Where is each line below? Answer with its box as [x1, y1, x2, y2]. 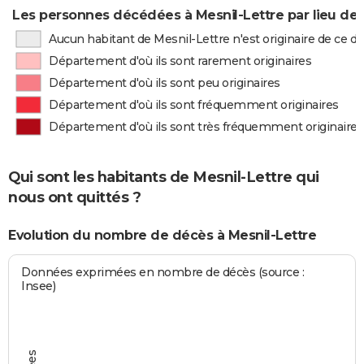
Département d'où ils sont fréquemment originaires [49, 97, 339, 112]
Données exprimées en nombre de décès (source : [21, 265, 305, 280]
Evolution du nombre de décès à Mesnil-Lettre [8, 227, 316, 243]
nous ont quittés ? [8, 188, 141, 207]
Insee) [21, 279, 56, 294]
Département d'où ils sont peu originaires [49, 76, 280, 90]
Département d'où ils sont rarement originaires [49, 54, 312, 68]
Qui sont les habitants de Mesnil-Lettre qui [8, 168, 319, 187]
